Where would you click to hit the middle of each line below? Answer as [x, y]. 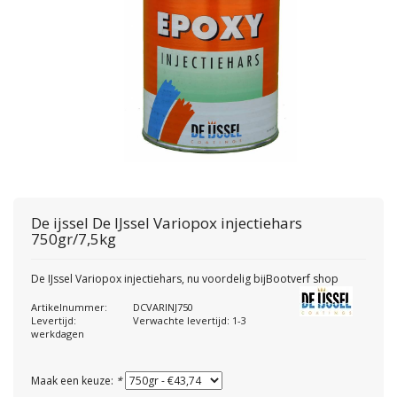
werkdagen [58, 334]
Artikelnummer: [69, 307]
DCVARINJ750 [163, 307]
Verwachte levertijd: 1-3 [190, 320]
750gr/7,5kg [74, 239]
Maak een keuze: [74, 381]
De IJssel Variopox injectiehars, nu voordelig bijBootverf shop [185, 279]
